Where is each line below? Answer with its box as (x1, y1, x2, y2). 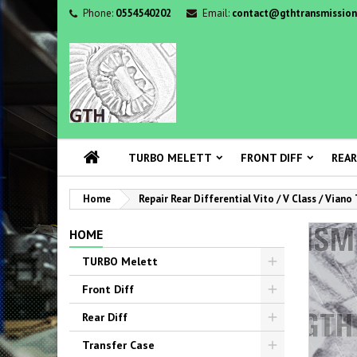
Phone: (83, 6, 113, 20)
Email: (202, 6, 229, 20)
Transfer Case (82, 338, 155, 352)
